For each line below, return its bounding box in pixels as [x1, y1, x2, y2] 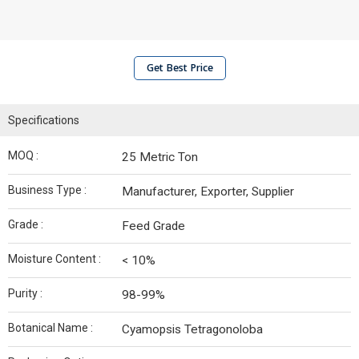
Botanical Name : [8, 321, 93, 334]
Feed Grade [122, 219, 185, 233]
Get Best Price [146, 61, 213, 75]
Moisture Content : [8, 252, 101, 265]
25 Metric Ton [122, 150, 198, 164]
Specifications [8, 114, 79, 127]
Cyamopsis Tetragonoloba [122, 322, 263, 337]
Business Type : [8, 184, 87, 196]
